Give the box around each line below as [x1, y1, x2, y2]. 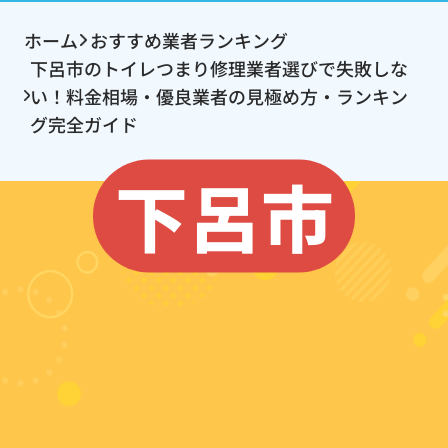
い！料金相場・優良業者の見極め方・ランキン [29, 83, 408, 110]
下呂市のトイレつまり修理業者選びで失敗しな [29, 55, 408, 82]
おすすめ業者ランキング [90, 27, 289, 54]
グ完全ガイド [29, 111, 138, 138]
